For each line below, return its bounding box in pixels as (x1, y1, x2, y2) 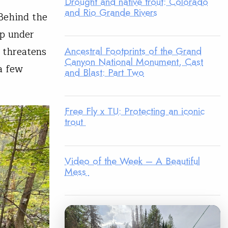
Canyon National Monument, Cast (65, 54, 203, 69)
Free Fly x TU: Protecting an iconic (65, 104, 205, 119)
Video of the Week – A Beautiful (65, 153, 200, 168)
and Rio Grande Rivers (65, 5, 157, 19)
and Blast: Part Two (65, 65, 144, 79)
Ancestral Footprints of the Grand (65, 43, 202, 58)
